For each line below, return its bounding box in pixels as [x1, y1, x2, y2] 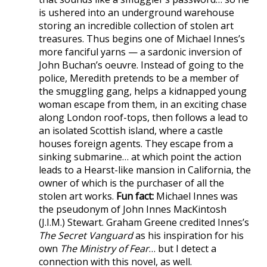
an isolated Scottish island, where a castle [39, 123, 223, 137]
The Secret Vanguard [39, 228, 133, 242]
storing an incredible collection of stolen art [39, 18, 234, 32]
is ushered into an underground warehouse [39, 5, 234, 19]
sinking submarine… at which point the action [39, 150, 241, 163]
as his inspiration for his [133, 228, 244, 242]
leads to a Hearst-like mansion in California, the [39, 163, 251, 176]
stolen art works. [39, 189, 116, 203]
